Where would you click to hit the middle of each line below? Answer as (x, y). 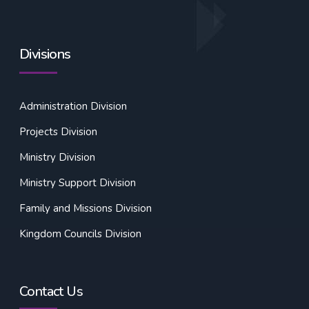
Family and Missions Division (86, 209)
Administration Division (73, 107)
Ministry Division (57, 158)
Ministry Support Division (78, 183)
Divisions (45, 54)
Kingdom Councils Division (80, 234)
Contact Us (51, 292)
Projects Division (58, 132)
